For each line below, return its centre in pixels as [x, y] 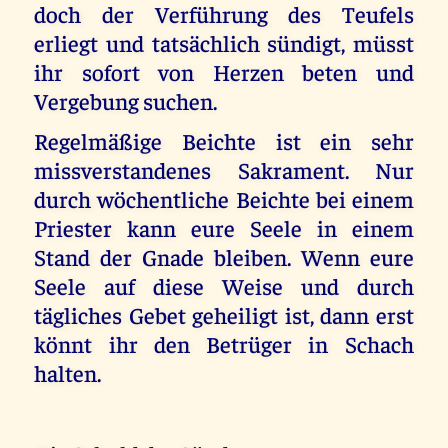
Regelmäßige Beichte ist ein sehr [224, 141]
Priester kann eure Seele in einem [224, 228]
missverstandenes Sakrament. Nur [224, 170]
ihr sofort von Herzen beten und [224, 71]
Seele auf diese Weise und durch [224, 286]
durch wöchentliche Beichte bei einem [224, 199]
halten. [68, 373]
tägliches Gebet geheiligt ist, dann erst [224, 315]
